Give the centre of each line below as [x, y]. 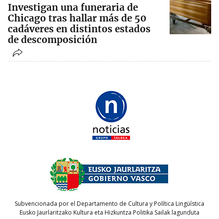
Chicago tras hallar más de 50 [77, 18]
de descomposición [53, 40]
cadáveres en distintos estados [79, 29]
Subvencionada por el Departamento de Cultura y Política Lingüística [109, 203]
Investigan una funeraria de [73, 8]
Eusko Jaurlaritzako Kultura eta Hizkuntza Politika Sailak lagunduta [109, 212]
